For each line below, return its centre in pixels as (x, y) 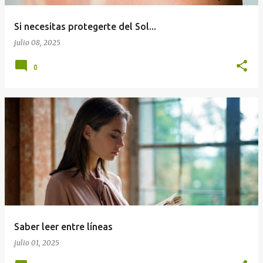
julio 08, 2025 (37, 43)
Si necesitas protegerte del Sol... (85, 27)
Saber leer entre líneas (63, 227)
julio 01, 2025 (37, 243)
